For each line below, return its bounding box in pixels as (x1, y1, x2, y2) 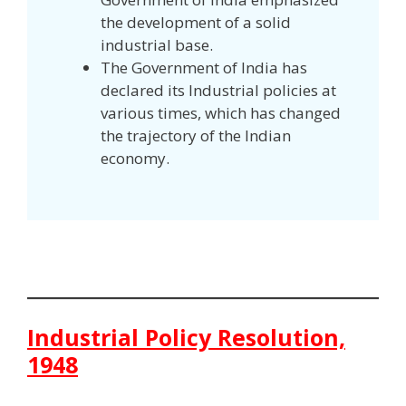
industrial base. (101, 34, 213, 56)
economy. (101, 148, 169, 169)
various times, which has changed (101, 102, 341, 124)
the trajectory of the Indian (101, 125, 291, 147)
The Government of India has (101, 57, 307, 79)
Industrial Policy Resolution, (27, 321, 345, 353)
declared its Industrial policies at (101, 80, 336, 101)
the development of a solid (101, 12, 291, 34)
